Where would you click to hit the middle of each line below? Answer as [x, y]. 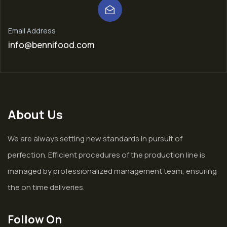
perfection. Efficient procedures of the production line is [106, 155]
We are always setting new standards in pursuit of [95, 139]
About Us [35, 115]
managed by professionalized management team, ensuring [112, 171]
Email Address [32, 31]
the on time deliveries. [46, 187]
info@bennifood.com [51, 45]
